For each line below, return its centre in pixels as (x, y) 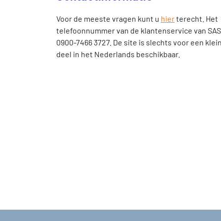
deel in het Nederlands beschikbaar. (118, 54)
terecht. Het (196, 18)
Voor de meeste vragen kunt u (109, 18)
